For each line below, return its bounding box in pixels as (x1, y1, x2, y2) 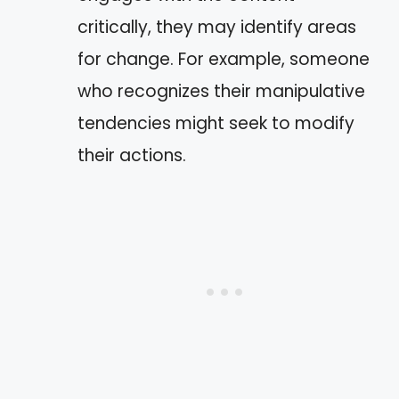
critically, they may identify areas (77, 15, 356, 39)
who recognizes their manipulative (77, 79, 365, 103)
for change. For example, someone (77, 47, 370, 71)
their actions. (77, 143, 186, 167)
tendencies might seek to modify (77, 111, 354, 135)
